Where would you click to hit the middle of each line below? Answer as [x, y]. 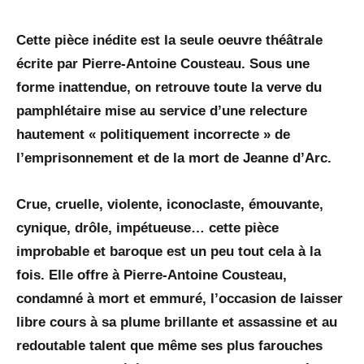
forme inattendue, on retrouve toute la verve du [169, 88]
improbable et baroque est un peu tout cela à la [169, 252]
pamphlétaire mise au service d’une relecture [162, 111]
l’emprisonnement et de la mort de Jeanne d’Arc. [174, 158]
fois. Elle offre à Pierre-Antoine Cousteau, [152, 275]
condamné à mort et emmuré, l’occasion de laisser [180, 299]
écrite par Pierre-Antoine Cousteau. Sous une [163, 64]
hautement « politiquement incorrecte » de [153, 135]
